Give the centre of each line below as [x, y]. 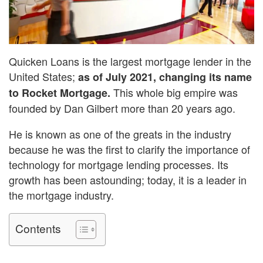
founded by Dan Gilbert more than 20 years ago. [122, 108]
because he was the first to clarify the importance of [129, 149]
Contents [38, 228]
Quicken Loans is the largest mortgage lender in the [130, 61]
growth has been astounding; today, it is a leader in [128, 179]
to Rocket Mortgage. [60, 92]
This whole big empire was [174, 92]
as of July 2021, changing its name [165, 77]
